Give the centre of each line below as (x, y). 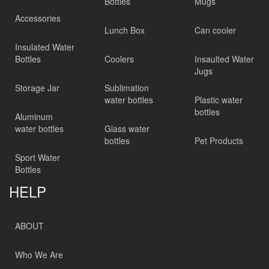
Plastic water (218, 100)
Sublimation (127, 88)
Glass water (127, 128)
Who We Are (39, 255)
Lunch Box (125, 30)
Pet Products (219, 141)
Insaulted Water (224, 59)
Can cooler (215, 30)
